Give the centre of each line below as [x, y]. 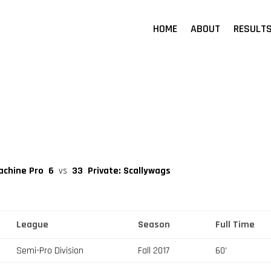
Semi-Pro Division [50, 250]
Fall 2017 [154, 250]
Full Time [235, 224]
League [33, 224]
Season [154, 224]
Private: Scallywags [129, 171]
